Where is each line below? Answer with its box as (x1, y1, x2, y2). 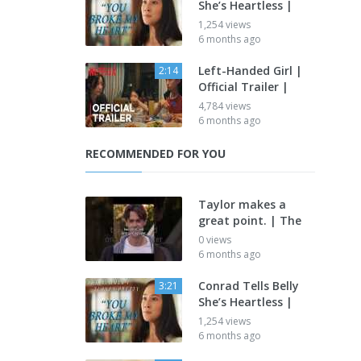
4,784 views (198, 99, 251, 113)
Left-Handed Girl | (198, 63, 302, 78)
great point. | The (198, 213, 301, 228)
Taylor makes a (198, 197, 286, 212)
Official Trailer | (198, 79, 288, 94)
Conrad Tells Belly (198, 278, 299, 293)
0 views (198, 233, 231, 247)
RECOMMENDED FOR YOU (85, 146, 226, 161)
